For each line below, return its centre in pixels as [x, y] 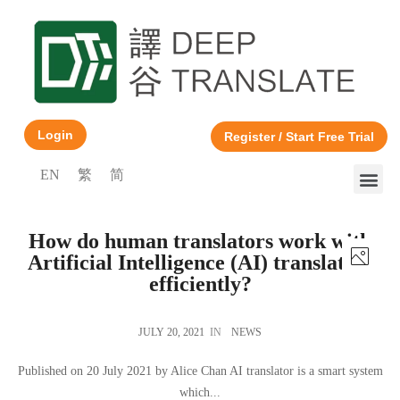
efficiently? [200, 284]
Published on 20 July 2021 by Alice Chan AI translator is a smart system [200, 371]
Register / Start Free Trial [300, 137]
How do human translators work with [200, 242]
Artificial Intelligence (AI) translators [200, 263]
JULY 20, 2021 [171, 333]
